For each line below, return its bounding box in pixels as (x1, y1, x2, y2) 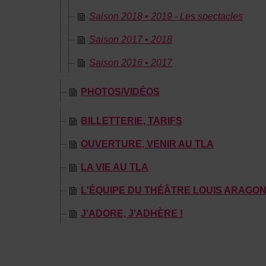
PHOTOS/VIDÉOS (81, 87, 160, 97)
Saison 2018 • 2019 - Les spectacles (89, 11, 243, 21)
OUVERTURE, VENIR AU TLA (81, 139, 214, 149)
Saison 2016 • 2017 (89, 58, 172, 68)
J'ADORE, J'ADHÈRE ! (81, 208, 183, 218)
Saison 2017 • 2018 (89, 34, 172, 45)
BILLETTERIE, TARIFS (81, 116, 182, 126)
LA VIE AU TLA (81, 162, 148, 172)
